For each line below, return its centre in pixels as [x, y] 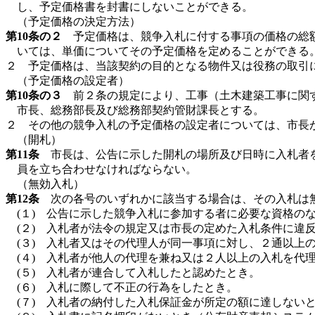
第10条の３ [34, 95]
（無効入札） [51, 184]
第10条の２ [34, 36]
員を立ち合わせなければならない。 [107, 169]
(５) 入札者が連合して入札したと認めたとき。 [139, 272]
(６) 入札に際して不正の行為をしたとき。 [127, 287]
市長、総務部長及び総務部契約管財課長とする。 [141, 110]
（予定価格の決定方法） [79, 21]
